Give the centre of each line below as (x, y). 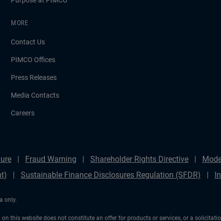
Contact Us (28, 42)
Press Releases (34, 77)
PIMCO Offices (33, 60)
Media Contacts (35, 95)
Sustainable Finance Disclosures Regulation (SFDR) (111, 175)
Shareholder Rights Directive (139, 159)
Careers (23, 113)
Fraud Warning (51, 159)
